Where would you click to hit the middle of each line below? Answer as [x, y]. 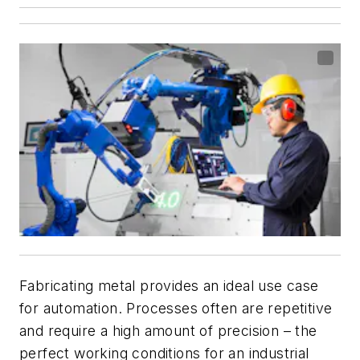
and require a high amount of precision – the [168, 331]
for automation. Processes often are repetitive [176, 309]
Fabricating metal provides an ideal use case [169, 286]
